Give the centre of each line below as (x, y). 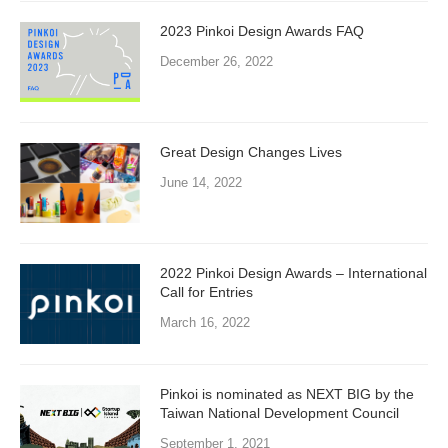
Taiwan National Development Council (279, 413)
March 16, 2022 (205, 323)
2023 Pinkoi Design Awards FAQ (262, 31)
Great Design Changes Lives (251, 152)
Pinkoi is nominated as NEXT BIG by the (287, 394)
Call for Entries (206, 292)
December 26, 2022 (216, 62)
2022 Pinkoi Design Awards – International (293, 273)
